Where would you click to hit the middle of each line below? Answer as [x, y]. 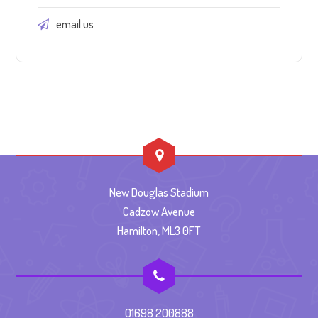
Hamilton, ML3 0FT [159, 230]
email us [75, 24]
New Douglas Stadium [159, 192]
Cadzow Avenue [159, 211]
